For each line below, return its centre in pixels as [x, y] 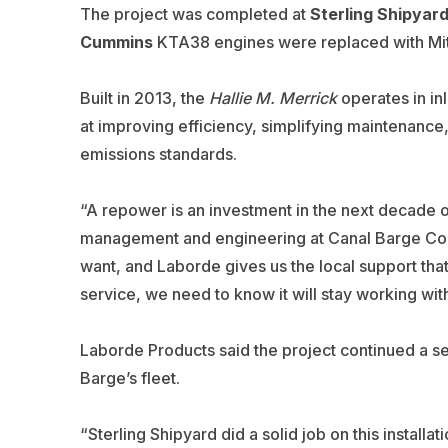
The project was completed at [194, 14]
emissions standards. [158, 154]
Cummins [116, 42]
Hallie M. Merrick [272, 98]
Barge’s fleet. [129, 378]
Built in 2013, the [144, 98]
